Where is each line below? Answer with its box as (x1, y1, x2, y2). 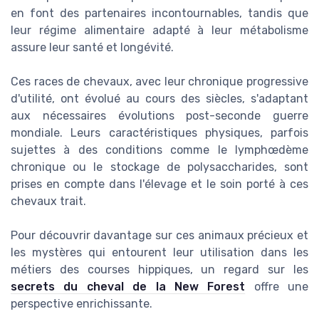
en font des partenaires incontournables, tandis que (11, 6, 308, 20)
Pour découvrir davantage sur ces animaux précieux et (11, 228, 308, 242)
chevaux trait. (11, 194, 86, 208)
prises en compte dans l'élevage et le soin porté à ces (11, 177, 308, 191)
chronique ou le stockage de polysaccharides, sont (11, 159, 308, 174)
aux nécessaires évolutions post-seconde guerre (11, 108, 308, 122)
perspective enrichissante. (11, 296, 152, 310)
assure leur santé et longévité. (11, 40, 174, 54)
